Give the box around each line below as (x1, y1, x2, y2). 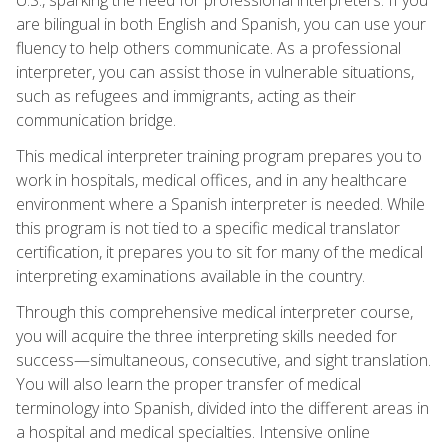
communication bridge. (16, 108, 176, 131)
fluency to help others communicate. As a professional (16, 36, 401, 59)
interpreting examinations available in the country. (16, 264, 365, 287)
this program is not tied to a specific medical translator (16, 216, 400, 239)
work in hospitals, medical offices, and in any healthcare (16, 168, 407, 191)
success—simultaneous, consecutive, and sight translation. (16, 348, 431, 371)
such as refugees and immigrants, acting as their (16, 84, 356, 107)
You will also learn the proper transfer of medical (16, 372, 361, 395)
